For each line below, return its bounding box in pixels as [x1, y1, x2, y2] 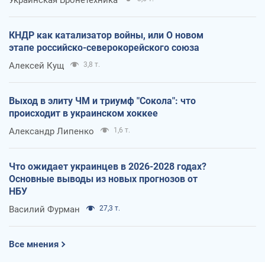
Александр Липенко [9, 125, 94, 137]
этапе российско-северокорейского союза [9, 41, 199, 53]
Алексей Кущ [9, 60, 64, 71]
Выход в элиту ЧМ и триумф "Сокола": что [9, 95, 196, 106]
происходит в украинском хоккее [9, 107, 158, 119]
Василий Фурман [9, 203, 80, 215]
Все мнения [9, 238, 59, 250]
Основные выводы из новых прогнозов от [9, 173, 198, 185]
